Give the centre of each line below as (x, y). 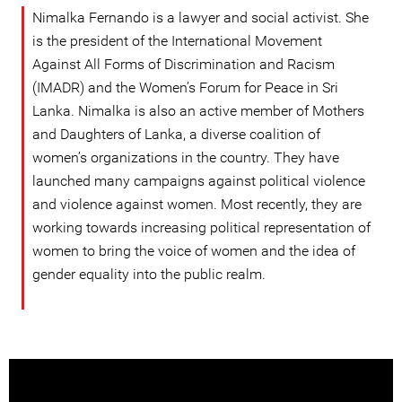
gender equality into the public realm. (151, 274)
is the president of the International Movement (177, 41)
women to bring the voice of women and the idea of (194, 251)
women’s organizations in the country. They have (186, 157)
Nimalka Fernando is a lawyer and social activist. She (201, 17)
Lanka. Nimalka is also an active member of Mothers (198, 111)
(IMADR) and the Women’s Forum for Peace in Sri (185, 87)
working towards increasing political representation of (201, 227)
